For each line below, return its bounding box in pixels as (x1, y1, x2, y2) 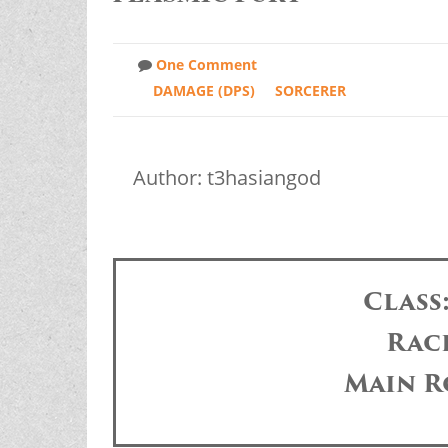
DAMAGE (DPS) (152, 81, 255, 101)
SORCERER (274, 81, 346, 101)
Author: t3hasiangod (132, 164, 321, 192)
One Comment (155, 55, 257, 75)
